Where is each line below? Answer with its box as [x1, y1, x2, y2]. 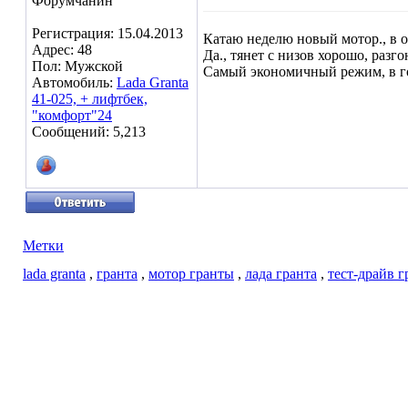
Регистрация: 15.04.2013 [32, 25, 183, 41]
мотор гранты [148, 266, 234, 281]
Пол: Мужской [32, 58, 123, 74]
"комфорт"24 [32, 107, 112, 123]
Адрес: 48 [32, 42, 92, 57]
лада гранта [245, 266, 317, 281]
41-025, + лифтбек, [32, 91, 148, 107]
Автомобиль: [32, 75, 117, 90]
